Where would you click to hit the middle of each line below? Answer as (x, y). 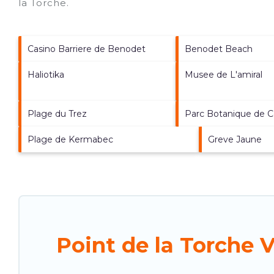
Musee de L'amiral (223, 74)
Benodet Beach (218, 49)
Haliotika (46, 74)
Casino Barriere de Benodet (87, 49)
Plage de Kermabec (70, 139)
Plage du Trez (57, 113)
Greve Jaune (235, 139)
